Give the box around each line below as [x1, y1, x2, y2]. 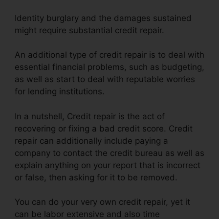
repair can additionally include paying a [15, 135, 168, 146]
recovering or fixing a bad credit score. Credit [15, 123, 193, 133]
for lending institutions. [15, 87, 105, 97]
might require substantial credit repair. [15, 25, 164, 35]
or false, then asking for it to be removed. [15, 172, 177, 182]
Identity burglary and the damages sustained [15, 13, 192, 23]
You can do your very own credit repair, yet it [15, 197, 190, 207]
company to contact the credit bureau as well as [15, 148, 204, 158]
